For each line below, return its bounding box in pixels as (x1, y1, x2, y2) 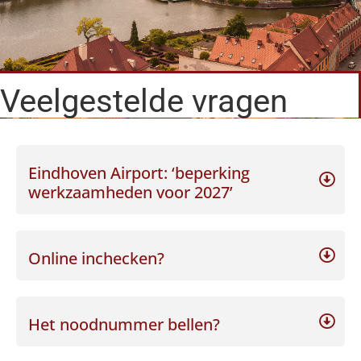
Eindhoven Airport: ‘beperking (28, 162, 250, 185)
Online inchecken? (28, 247, 164, 270)
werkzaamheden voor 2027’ (28, 181, 233, 204)
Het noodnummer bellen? (28, 313, 220, 336)
